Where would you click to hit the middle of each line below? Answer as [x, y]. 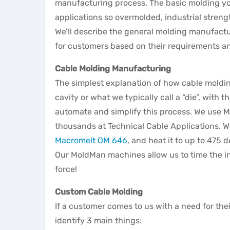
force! [66, 169]
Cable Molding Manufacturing [113, 69]
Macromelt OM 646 [91, 140]
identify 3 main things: [98, 221]
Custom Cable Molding [99, 192]
